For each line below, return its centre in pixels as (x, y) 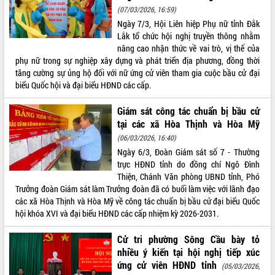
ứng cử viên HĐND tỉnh (167, 265)
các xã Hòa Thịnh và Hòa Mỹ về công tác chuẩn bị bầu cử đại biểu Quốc (137, 201)
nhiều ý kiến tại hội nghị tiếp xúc (188, 252)
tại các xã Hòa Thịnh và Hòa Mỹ (188, 123)
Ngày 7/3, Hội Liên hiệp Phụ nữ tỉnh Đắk (188, 23)
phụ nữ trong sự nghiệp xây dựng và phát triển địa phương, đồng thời (137, 60)
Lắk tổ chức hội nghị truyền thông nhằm (188, 36)
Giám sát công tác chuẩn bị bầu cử (188, 110)
